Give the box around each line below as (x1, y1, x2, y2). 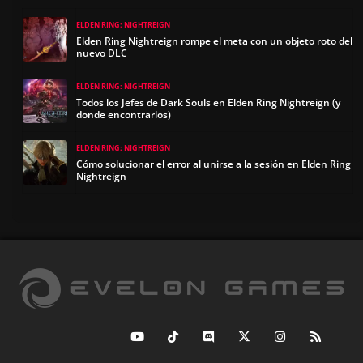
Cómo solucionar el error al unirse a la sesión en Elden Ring (76, 156, 351, 171)
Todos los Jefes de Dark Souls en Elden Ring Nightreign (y (76, 95, 340, 109)
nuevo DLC (76, 45, 127, 60)
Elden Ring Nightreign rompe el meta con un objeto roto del (76, 33, 352, 48)
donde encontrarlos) (76, 107, 171, 122)
